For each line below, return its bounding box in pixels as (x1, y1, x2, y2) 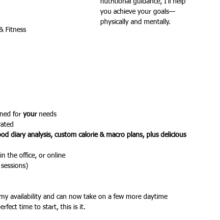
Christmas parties (30, 30, 82, 37)
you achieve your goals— (100, 8, 175, 15)
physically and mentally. (100, 19, 170, 26)
